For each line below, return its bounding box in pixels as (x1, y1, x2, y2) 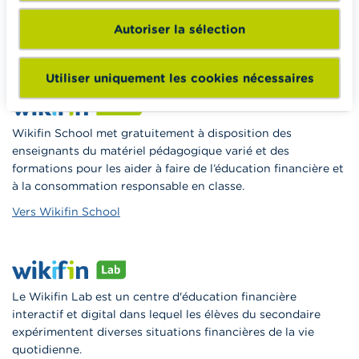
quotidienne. (12, 342, 82, 357)
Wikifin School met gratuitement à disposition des (12, 126, 292, 141)
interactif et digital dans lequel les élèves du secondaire (12, 307, 321, 322)
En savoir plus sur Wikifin (12, 41, 153, 56)
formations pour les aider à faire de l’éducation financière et (12, 161, 344, 176)
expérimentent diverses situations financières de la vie (12, 325, 314, 340)
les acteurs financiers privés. (12, 15, 169, 30)
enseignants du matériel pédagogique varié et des (12, 143, 289, 159)
